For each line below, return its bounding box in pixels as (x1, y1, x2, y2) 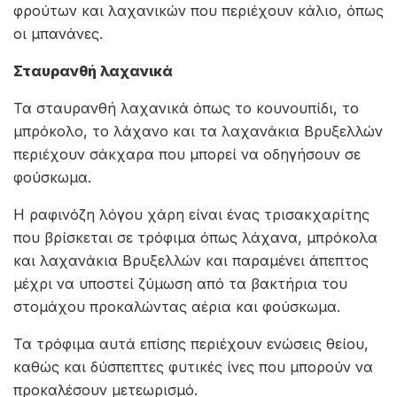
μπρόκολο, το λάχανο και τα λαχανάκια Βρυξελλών (13, 122, 383, 141)
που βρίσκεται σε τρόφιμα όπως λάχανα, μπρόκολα (13, 229, 378, 247)
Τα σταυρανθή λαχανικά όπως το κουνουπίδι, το (13, 99, 359, 118)
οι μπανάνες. (13, 25, 103, 43)
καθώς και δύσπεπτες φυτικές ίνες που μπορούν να (13, 358, 373, 377)
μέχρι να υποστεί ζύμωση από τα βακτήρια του (13, 275, 347, 293)
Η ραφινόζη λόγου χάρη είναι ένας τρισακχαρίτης (13, 206, 370, 224)
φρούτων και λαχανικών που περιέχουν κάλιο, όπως (13, 2, 384, 20)
